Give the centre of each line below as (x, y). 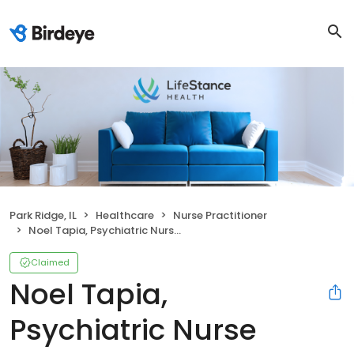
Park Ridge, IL (43, 215)
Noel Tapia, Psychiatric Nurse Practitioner (101, 230)
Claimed (50, 262)
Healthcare (125, 215)
